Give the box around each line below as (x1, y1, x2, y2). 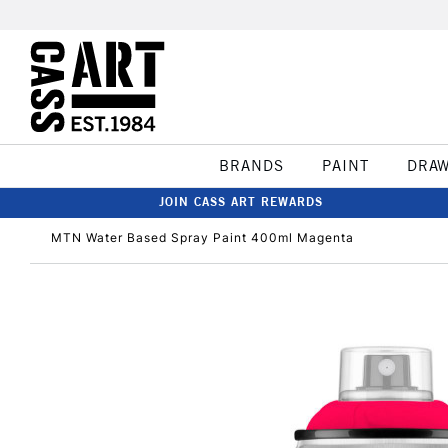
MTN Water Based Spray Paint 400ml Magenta (51, 230, 354, 245)
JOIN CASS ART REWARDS (159, 194, 323, 209)
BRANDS (218, 156, 284, 175)
